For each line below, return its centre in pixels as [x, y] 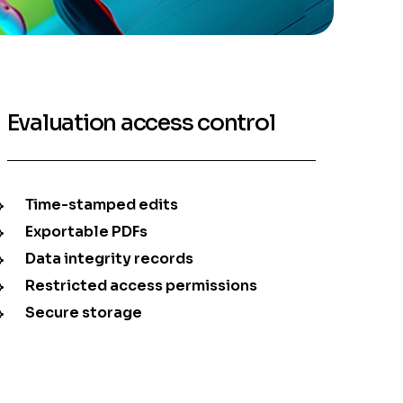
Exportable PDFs [86, 232]
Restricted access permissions [141, 286]
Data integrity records [109, 259]
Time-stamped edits [101, 205]
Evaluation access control [141, 123]
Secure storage [83, 313]
